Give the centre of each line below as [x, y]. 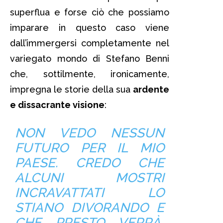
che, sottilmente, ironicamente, [90, 74]
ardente [151, 89]
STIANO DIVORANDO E [90, 207]
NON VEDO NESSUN [90, 133]
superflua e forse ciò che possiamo [90, 12]
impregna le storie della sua [71, 89]
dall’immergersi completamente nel [90, 43]
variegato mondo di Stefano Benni [90, 58]
